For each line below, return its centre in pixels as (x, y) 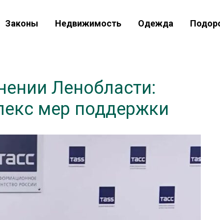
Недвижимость (88, 23)
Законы (22, 23)
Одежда (156, 23)
